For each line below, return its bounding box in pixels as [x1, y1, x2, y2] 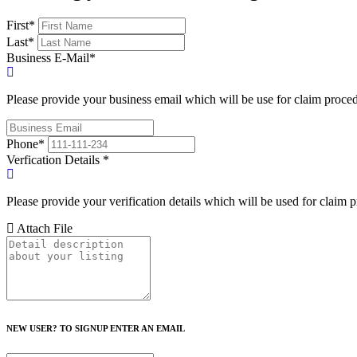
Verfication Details [6, 152, 103, 167]
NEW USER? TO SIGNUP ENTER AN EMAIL [6, 323, 185, 333]
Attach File [14, 221, 73, 235]
